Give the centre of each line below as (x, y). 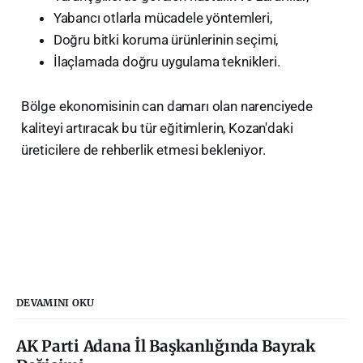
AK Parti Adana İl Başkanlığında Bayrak (166, 346)
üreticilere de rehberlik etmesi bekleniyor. (143, 150)
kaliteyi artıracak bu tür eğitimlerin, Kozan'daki (157, 128)
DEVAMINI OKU (56, 303)
